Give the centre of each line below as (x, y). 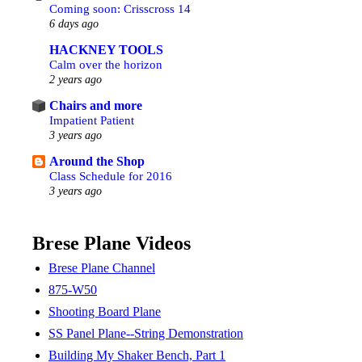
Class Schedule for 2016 (111, 176)
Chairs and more (96, 105)
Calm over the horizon (106, 64)
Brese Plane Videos (112, 243)
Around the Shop (97, 161)
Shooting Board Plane (105, 311)
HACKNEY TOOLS (106, 50)
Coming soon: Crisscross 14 (120, 8)
